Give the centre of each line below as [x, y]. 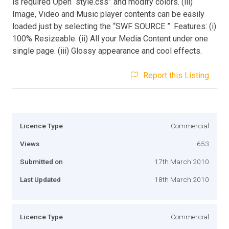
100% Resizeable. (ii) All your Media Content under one [110, 38]
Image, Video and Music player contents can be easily [108, 14]
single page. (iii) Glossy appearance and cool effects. [107, 51]
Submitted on [41, 161]
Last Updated [40, 179]
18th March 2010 [182, 179]
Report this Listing [176, 75]
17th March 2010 [182, 161]
